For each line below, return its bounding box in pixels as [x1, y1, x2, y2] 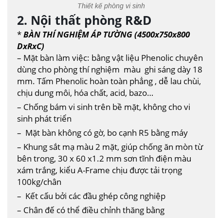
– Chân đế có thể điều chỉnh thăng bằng [17, 204, 164, 216]
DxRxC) [17, 40, 44, 52]
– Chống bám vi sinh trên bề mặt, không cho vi [17, 101, 190, 113]
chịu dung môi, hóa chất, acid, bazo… [17, 87, 153, 99]
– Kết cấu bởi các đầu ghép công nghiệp [17, 190, 165, 202]
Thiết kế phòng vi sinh [77, 2, 145, 10]
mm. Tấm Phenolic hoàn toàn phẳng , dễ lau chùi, [17, 75, 201, 87]
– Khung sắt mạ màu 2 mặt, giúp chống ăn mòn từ [17, 141, 203, 153]
